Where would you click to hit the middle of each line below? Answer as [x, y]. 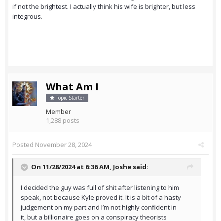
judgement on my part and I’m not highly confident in [99, 207]
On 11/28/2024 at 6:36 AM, [72, 167]
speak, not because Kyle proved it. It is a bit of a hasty [101, 198]
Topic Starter [69, 98]
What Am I [72, 87]
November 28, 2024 [63, 145]
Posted [24, 145]
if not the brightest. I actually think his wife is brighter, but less [104, 7]
